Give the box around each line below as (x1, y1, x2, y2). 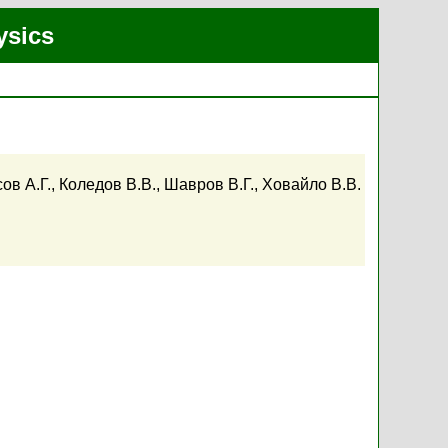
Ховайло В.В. (261, 176, 361, 193)
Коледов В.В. (58, 176, 156, 193)
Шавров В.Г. (163, 176, 254, 193)
